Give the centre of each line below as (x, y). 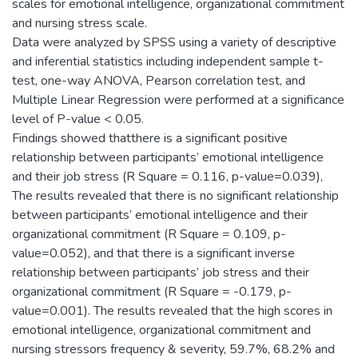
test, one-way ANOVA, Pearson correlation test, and (159, 81)
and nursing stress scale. (80, 23)
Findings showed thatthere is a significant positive (150, 138)
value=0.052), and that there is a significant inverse (153, 253)
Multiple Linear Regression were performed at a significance (178, 100)
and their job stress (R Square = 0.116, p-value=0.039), (167, 177)
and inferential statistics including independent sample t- (168, 62)
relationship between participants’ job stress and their (161, 272)
